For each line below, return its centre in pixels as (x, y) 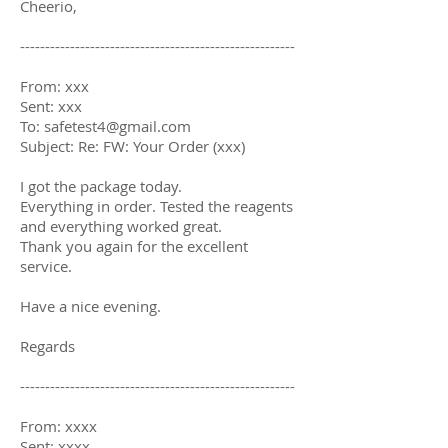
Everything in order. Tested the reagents (156, 205)
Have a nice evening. (90, 305)
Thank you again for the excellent (134, 245)
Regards (47, 345)
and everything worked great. (121, 225)
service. (46, 265)
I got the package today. (101, 185)
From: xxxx (58, 425)
